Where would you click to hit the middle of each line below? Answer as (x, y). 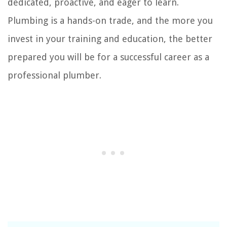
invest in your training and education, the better (110, 39)
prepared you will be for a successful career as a (108, 57)
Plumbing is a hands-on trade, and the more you (110, 20)
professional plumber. (54, 75)
